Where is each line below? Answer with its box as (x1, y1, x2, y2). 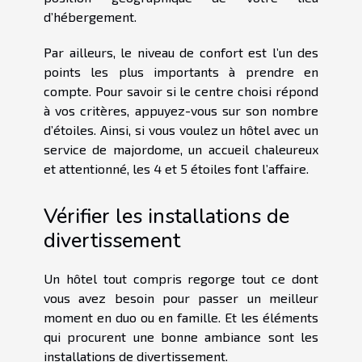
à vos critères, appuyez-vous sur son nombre (44, 103, 318, 119)
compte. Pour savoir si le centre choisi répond (44, 83, 318, 99)
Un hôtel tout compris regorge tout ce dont (44, 270, 318, 286)
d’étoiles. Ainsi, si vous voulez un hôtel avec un (44, 122, 318, 138)
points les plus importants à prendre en (44, 64, 318, 80)
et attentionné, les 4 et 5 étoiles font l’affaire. (44, 161, 309, 177)
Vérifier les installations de (44, 201, 289, 230)
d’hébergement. (44, 9, 137, 25)
